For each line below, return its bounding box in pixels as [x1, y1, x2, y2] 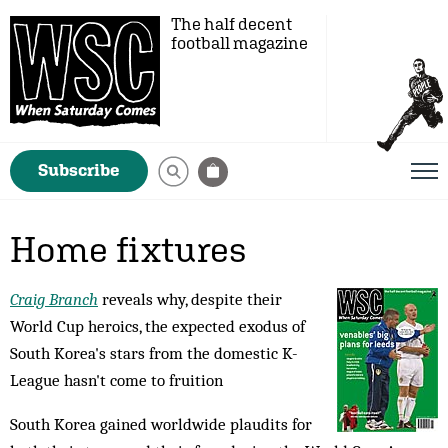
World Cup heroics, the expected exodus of [10, 316, 305, 336]
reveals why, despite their [98, 289, 282, 309]
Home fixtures [10, 228, 247, 270]
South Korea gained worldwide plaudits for [10, 414, 312, 434]
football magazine [171, 33, 308, 53]
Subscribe [38, 160, 120, 180]
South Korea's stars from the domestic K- [10, 343, 298, 363]
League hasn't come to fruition [10, 370, 223, 390]
